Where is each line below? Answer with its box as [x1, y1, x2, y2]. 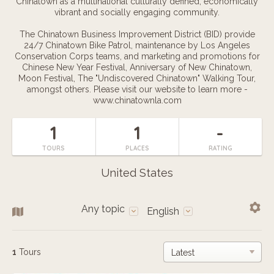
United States [101, 166, 173, 179]
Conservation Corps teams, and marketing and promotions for [14, 51, 260, 61]
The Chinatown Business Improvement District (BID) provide [19, 29, 255, 39]
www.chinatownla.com [92, 95, 182, 105]
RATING [208, 144, 232, 152]
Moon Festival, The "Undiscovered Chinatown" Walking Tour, [18, 73, 256, 83]
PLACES [125, 144, 149, 152]
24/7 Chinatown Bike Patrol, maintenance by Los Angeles [24, 40, 250, 50]
